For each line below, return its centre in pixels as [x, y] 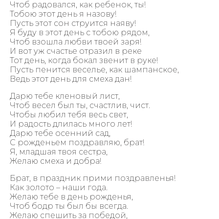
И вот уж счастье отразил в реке [76, 51]
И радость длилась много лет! [71, 124]
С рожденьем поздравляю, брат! [77, 142]
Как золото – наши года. [59, 187]
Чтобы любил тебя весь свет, [69, 114]
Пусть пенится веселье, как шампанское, [94, 69]
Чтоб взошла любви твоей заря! [76, 42]
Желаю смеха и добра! [55, 161]
